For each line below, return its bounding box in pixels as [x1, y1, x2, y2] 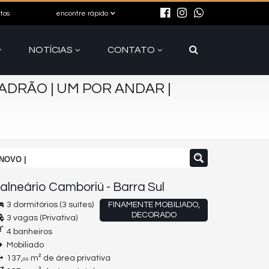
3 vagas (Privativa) [5, 214, 77, 222]
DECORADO [131, 211, 177, 219]
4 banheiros [5, 228, 52, 236]
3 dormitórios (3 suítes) [5, 201, 94, 209]
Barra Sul [113, 181, 165, 193]
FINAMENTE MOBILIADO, [107, 201, 200, 209]
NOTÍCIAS [29, 45, 73, 55]
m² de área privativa [29, 254, 110, 262]
